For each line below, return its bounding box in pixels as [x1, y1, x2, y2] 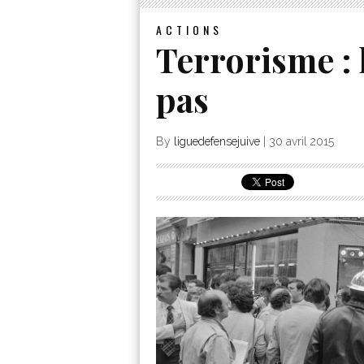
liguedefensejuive [174, 134, 260, 148]
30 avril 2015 [269, 134, 334, 148]
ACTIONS [156, 20, 223, 38]
